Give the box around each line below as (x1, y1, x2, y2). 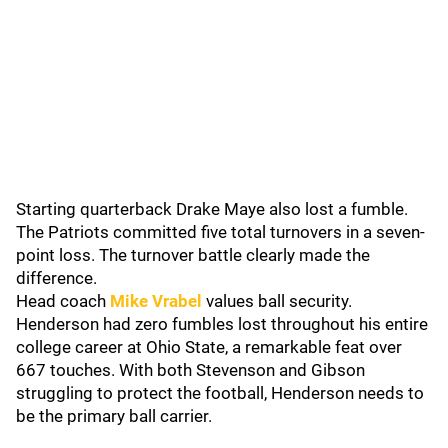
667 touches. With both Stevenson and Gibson (16, 360, 365, 380)
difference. (16, 268, 97, 288)
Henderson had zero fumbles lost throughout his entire (16, 314, 428, 334)
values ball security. (202, 291, 352, 311)
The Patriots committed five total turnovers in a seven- (16, 222, 425, 242)
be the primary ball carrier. (16, 406, 212, 426)
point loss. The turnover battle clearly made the (16, 245, 370, 265)
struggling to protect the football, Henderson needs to (16, 383, 424, 403)
